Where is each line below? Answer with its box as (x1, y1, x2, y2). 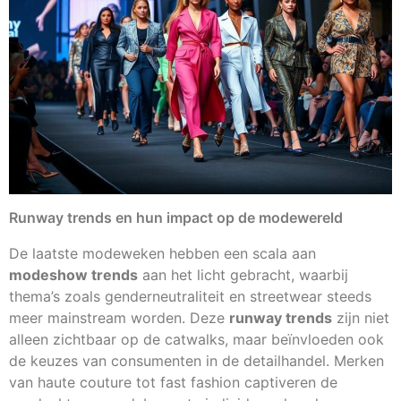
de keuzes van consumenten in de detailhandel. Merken (9, 352, 384, 371)
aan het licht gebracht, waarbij (138, 266, 348, 285)
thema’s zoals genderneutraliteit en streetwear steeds (9, 287, 371, 306)
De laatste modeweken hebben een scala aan (9, 244, 316, 263)
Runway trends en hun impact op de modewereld (9, 209, 343, 227)
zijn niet (332, 309, 389, 328)
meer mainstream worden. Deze (9, 309, 229, 328)
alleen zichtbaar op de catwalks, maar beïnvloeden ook (9, 330, 384, 349)
